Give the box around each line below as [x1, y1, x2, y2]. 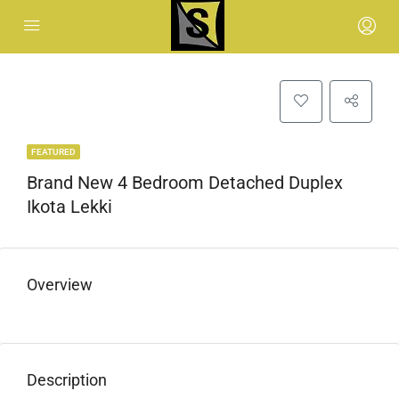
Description [27, 370, 107, 389]
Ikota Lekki [27, 196, 112, 217]
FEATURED [31, 147, 76, 157]
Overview [27, 275, 93, 294]
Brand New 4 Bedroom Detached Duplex [27, 172, 343, 193]
